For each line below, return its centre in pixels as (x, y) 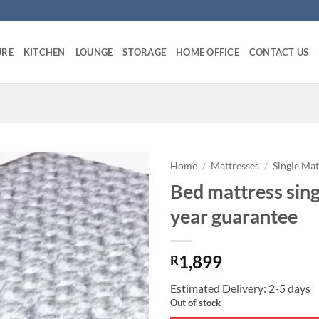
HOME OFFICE (208, 52)
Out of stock (195, 302)
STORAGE (145, 52)
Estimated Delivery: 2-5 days (240, 288)
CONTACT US (279, 52)
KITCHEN (44, 52)
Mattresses (235, 166)
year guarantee (234, 216)
